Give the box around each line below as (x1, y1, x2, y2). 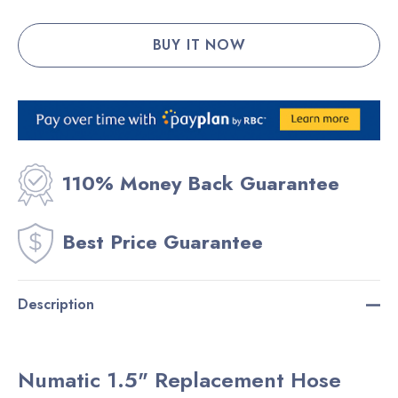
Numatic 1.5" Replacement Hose (18, 364, 341, 396)
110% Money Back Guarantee (62, 169, 339, 198)
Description (18, 294, 94, 315)
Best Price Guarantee (62, 227, 263, 257)
